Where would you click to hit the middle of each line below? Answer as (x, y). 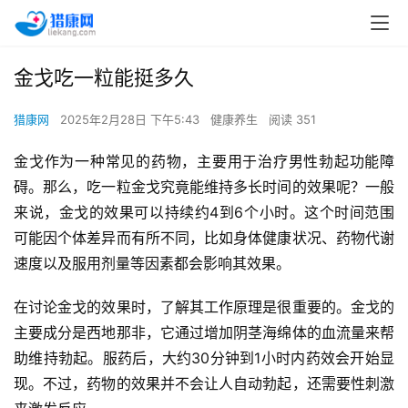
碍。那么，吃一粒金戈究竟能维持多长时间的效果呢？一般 (204, 187)
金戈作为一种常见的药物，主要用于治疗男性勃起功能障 (204, 161)
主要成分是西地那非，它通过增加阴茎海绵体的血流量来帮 (204, 332)
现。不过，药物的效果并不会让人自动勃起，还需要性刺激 (204, 383)
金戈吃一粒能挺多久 (104, 77)
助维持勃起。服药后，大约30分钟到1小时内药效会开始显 (204, 358)
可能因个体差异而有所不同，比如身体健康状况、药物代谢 (204, 238)
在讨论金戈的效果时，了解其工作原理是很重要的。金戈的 (204, 307)
